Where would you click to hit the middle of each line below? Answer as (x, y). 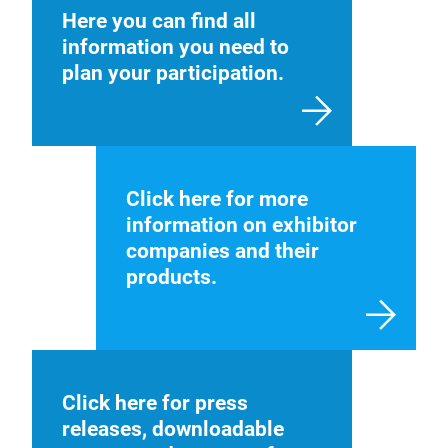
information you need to (175, 47)
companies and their (222, 251)
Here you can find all (159, 21)
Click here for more (217, 199)
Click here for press (155, 403)
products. (171, 277)
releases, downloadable (173, 429)
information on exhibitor (241, 225)
